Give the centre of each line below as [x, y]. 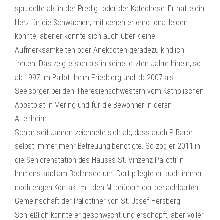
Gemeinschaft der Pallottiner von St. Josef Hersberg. [98, 201]
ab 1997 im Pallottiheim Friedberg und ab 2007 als [94, 77]
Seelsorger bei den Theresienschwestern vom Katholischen [109, 91]
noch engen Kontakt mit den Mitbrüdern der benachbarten [107, 187]
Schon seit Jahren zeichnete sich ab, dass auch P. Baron [104, 132]
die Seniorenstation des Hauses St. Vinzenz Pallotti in [99, 160]
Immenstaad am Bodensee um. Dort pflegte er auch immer [109, 174]
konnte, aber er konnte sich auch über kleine [85, 36]
